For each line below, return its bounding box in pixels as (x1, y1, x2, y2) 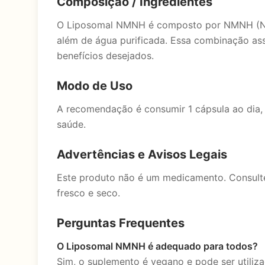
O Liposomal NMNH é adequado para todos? (57, 240, 258, 252)
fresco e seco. (57, 187, 120, 199)
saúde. (57, 118, 86, 130)
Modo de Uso (57, 79, 132, 93)
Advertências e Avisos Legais (57, 147, 227, 161)
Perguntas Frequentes (57, 216, 185, 230)
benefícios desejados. (57, 50, 154, 62)
